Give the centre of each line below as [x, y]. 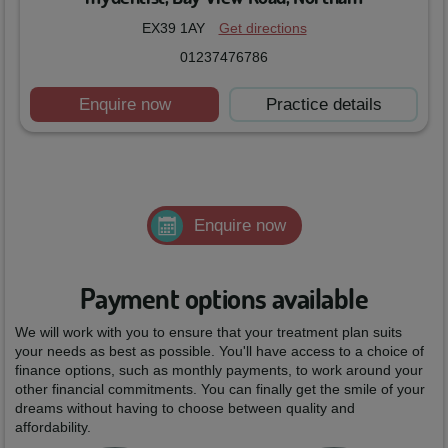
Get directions [262, 28]
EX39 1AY [175, 28]
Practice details [323, 105]
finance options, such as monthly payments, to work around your [219, 370]
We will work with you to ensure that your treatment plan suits [208, 332]
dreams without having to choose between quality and [185, 408]
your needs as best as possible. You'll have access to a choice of [219, 351]
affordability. [53, 427]
